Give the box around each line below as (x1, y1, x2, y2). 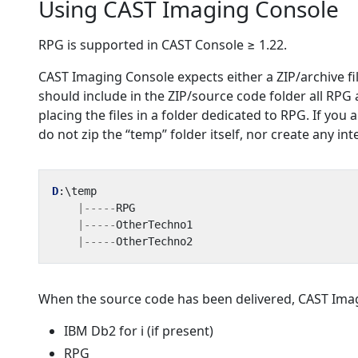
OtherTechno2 (116, 235, 193, 248)
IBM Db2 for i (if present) (64, 322, 213, 340)
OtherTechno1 (116, 218, 193, 231)
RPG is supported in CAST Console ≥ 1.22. (38, 36, 287, 54)
